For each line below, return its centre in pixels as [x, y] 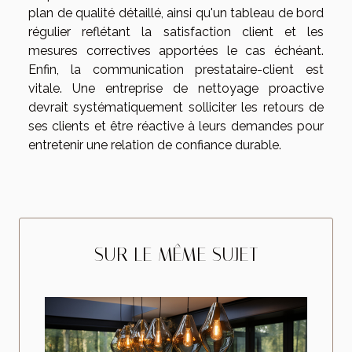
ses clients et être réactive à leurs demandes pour [176, 126]
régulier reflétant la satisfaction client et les [176, 31]
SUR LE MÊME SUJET [176, 254]
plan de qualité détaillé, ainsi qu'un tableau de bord [176, 13]
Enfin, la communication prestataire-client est [176, 69]
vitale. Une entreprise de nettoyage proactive [176, 88]
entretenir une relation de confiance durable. [155, 145]
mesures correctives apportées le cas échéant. [176, 50]
